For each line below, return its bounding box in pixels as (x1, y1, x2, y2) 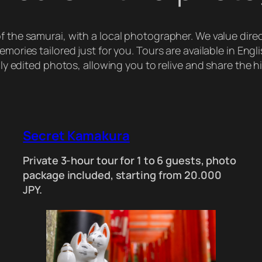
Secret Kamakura (23, 126, 130, 144)
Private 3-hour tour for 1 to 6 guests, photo (23, 153, 236, 168)
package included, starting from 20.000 (23, 168, 222, 182)
